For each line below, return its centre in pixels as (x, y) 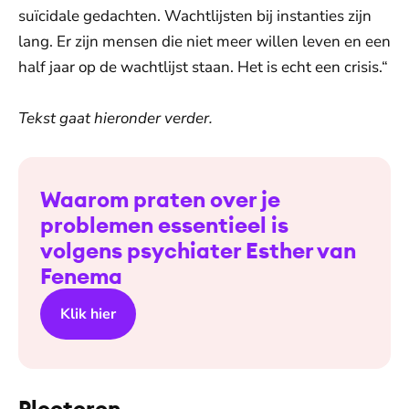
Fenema (81, 276)
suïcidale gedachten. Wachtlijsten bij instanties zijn (195, 16)
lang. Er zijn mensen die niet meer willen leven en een (204, 42)
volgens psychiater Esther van (198, 250)
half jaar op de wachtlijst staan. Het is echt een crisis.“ (203, 67)
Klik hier (88, 314)
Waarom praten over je (160, 199)
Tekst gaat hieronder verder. (115, 118)
